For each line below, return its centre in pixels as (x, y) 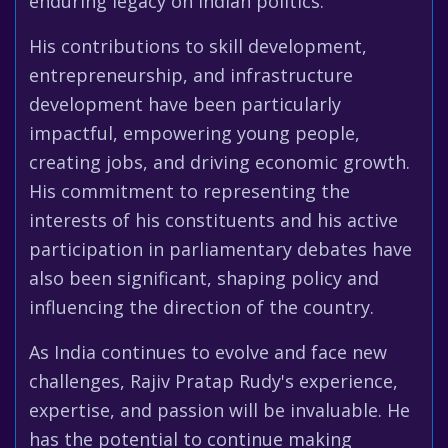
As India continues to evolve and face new (208, 352)
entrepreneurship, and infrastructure (191, 75)
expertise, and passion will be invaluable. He (219, 410)
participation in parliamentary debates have (220, 249)
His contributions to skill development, (198, 46)
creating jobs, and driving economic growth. (219, 162)
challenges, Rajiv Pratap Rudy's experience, (213, 381)
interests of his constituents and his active (213, 220)
